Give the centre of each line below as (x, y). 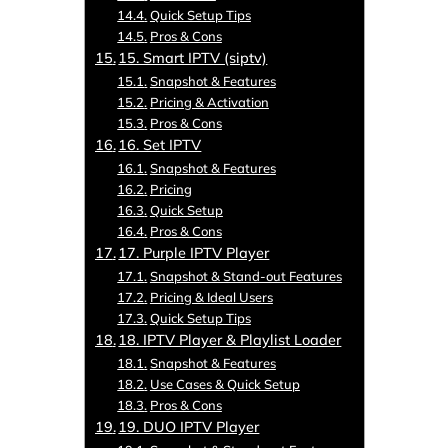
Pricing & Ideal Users (211, 297)
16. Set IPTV (160, 145)
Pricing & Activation (209, 102)
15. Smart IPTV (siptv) (193, 58)
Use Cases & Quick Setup (224, 384)
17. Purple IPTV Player (194, 253)
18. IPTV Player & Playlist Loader (230, 340)
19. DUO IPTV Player (189, 427)
